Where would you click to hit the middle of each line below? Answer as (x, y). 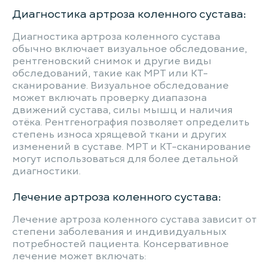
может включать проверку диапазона (109, 98)
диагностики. (46, 171)
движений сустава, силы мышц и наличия (122, 110)
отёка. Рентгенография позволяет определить (131, 122)
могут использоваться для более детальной (125, 159)
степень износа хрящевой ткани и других (119, 135)
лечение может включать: (79, 256)
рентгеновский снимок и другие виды (112, 61)
